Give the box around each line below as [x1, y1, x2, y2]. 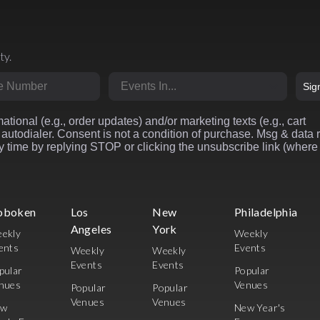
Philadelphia [234, 205, 298, 219]
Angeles [70, 222, 112, 236]
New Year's [234, 301, 286, 314]
